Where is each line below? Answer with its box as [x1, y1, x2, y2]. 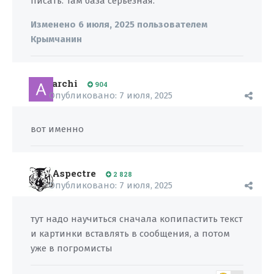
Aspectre [52, 167, 96, 179]
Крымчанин [31, 34, 82, 45]
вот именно [31, 124, 86, 135]
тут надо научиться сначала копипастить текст [31, 213, 243, 224]
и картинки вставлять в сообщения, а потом [31, 228, 230, 239]
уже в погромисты [31, 243, 113, 254]
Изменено [31, 19, 78, 30]
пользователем [135, 19, 207, 30]
